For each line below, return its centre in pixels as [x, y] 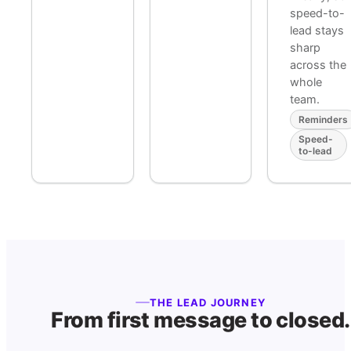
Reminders [324, 119]
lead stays [317, 31]
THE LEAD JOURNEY [208, 302]
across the [318, 65]
